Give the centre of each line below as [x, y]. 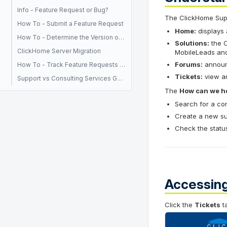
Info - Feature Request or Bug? [63, 10]
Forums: [189, 64]
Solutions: [192, 43]
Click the [180, 205]
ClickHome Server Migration [59, 51]
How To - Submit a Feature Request [70, 24]
